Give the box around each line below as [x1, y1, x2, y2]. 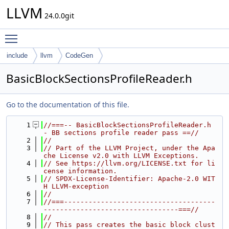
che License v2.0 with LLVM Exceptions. [43, 152, 199, 159]
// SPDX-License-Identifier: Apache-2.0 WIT [43, 175, 215, 182]
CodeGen [65, 52, 93, 59]
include [7, 52, 28, 59]
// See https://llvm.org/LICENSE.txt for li [43, 159, 215, 167]
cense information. [43, 167, 117, 175]
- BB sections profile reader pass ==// [43, 129, 199, 136]
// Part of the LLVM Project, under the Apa [43, 144, 215, 152]
